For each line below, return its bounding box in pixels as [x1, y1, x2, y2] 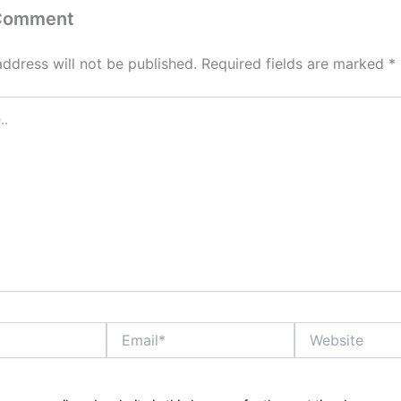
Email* [106, 321, 142, 337]
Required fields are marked [201, 54, 388, 73]
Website [294, 321, 342, 337]
